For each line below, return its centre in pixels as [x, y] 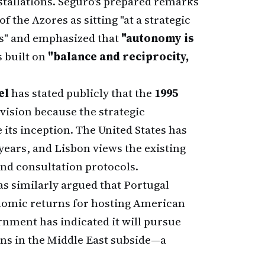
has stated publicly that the [82, 93]
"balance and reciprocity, [118, 56]
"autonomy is [158, 38]
